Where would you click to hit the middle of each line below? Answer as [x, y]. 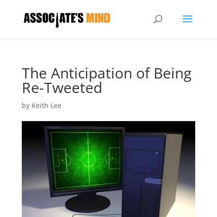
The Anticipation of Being [106, 73]
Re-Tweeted [62, 87]
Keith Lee [46, 105]
